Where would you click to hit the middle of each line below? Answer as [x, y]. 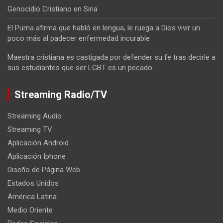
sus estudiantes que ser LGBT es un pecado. [81, 67]
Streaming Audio [35, 116]
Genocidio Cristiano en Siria [53, 9]
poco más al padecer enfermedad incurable [79, 38]
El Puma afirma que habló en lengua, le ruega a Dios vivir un [104, 28]
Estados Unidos [33, 183]
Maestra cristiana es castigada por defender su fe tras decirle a [111, 57]
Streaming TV [30, 129]
